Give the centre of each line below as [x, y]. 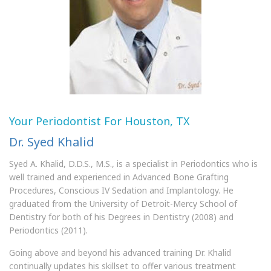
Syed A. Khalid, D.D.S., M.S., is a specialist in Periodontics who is [133, 164]
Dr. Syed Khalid [52, 142]
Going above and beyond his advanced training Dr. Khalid [120, 253]
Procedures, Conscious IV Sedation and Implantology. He [121, 190]
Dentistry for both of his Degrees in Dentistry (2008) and [121, 217]
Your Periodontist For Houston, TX [100, 121]
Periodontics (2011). [48, 230]
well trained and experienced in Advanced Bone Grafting [119, 177]
